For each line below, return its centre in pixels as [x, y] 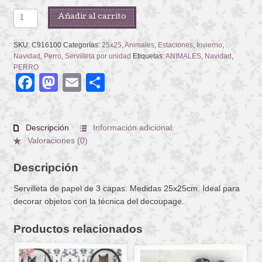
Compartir [146, 82]
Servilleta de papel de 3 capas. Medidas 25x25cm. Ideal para [126, 189]
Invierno [209, 45]
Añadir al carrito [92, 18]
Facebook [76, 82]
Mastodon [99, 82]
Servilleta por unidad [98, 56]
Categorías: [82, 45]
